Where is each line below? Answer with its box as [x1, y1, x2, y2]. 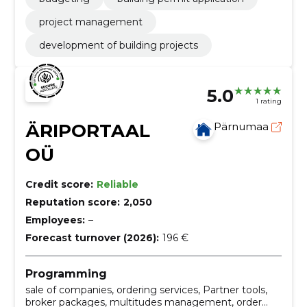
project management [38, 15, 143, 28]
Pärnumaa [214, 119, 272, 133]
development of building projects [38, 38, 198, 51]
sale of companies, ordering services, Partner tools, [25, 284, 267, 297]
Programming [25, 267, 107, 280]
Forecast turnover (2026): [25, 231, 159, 244]
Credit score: [25, 177, 93, 191]
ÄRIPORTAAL [25, 119, 150, 142]
